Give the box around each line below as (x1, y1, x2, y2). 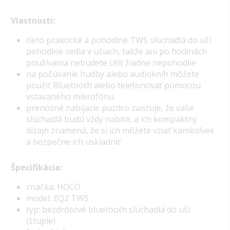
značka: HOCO (26, 181, 81, 193)
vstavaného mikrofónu (26, 90, 114, 102)
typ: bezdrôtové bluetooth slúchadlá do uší (26, 204, 190, 216)
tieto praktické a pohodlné (26, 34, 130, 46)
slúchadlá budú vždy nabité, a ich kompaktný (26, 113, 197, 125)
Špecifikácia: (11, 162, 62, 174)
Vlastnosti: (11, 14, 55, 26)
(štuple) (26, 215, 55, 227)
